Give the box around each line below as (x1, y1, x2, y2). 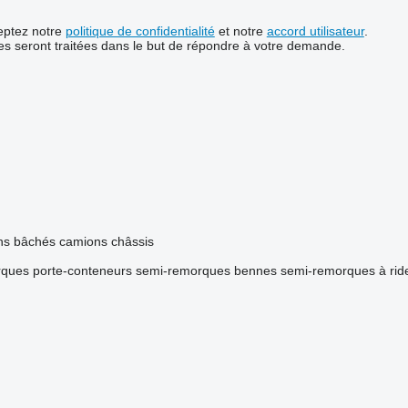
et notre (214, 24, 267, 39)
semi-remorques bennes (135, 263, 277, 279)
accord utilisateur (266, 24, 364, 39)
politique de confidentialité (65, 24, 215, 39)
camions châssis (58, 234, 154, 250)
